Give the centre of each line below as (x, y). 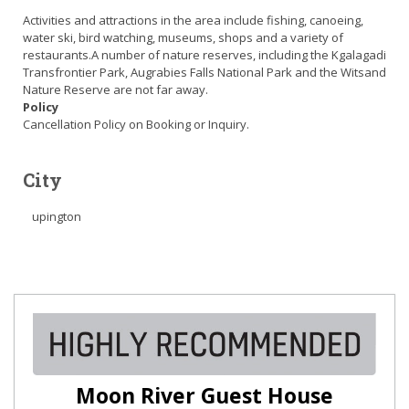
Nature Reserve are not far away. (115, 89)
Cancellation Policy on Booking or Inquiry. (136, 124)
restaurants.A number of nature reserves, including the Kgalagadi (204, 55)
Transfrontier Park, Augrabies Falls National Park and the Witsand (204, 72)
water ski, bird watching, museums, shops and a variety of (183, 37)
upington (57, 216)
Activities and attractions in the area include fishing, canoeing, (193, 20)
